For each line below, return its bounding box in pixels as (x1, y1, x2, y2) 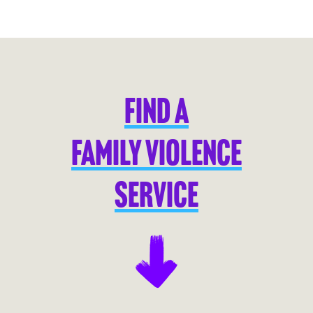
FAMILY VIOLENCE (71, 138, 242, 175)
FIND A (124, 96, 189, 133)
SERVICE (115, 180, 198, 217)
